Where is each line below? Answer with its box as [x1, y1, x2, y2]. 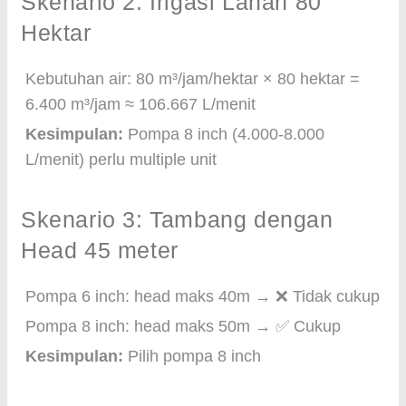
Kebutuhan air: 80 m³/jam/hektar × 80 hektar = [25, 70, 360, 88]
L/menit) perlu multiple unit [25, 150, 217, 169]
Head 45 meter [21, 237, 179, 263]
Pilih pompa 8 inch [123, 347, 261, 365]
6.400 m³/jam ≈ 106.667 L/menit [25, 95, 256, 113]
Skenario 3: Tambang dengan [21, 207, 333, 232]
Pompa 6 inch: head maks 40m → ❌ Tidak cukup [25, 287, 380, 305]
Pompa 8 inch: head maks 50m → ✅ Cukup [25, 317, 341, 335]
